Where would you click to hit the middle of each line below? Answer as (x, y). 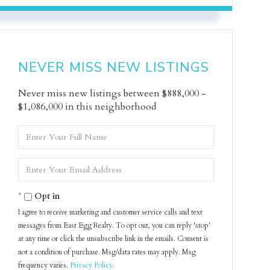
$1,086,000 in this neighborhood (87, 107)
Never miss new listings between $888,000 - (112, 93)
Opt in (47, 196)
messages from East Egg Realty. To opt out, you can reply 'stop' (115, 225)
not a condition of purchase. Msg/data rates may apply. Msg (107, 252)
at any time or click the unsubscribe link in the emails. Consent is (114, 239)
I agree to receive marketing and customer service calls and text (111, 212)
